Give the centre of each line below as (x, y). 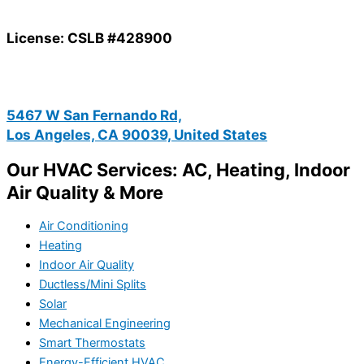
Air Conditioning (84, 225)
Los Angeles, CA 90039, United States (137, 135)
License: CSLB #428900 (89, 37)
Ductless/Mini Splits (93, 284)
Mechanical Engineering (105, 323)
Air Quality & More (85, 193)
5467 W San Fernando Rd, (94, 115)
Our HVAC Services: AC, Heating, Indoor (178, 170)
